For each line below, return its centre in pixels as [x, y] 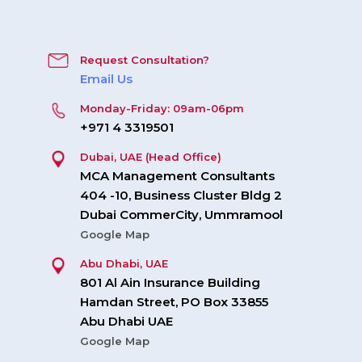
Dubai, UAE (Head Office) [151, 157]
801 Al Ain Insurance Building [170, 283]
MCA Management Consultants [177, 176]
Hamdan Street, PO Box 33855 [174, 302]
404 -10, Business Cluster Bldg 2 [181, 196]
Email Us [106, 79]
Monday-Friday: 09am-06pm [162, 109]
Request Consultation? [145, 60]
